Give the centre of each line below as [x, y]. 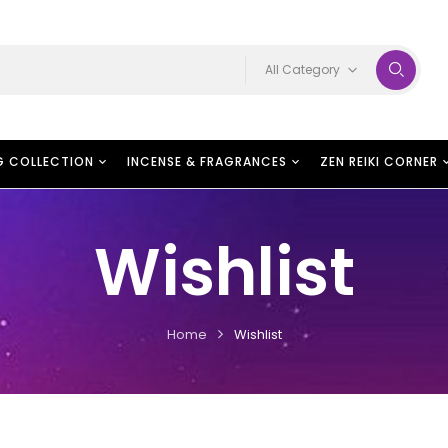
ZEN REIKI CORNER [379, 161]
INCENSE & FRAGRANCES [207, 161]
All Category [303, 69]
